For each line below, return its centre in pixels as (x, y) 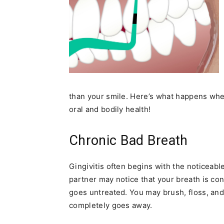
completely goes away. (111, 205)
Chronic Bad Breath (128, 140)
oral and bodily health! (110, 109)
